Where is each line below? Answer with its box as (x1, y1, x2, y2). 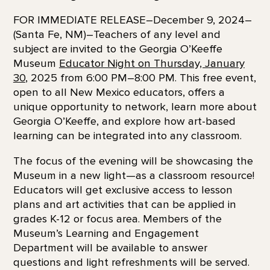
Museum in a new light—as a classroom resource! (13, 169, 254, 183)
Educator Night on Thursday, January (58, 56, 245, 70)
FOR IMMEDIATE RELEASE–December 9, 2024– (13, 13, 252, 27)
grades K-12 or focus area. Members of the (13, 212, 222, 226)
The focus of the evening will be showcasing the (13, 154, 253, 168)
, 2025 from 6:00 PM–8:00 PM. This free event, (25, 71, 256, 84)
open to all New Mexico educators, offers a (13, 85, 225, 99)
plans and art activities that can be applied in (13, 198, 236, 212)
